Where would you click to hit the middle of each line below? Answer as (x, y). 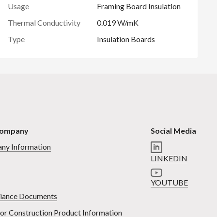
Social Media (173, 130)
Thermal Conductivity (44, 22)
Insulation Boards (126, 39)
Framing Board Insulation (139, 6)
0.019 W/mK (118, 22)
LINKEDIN (169, 158)
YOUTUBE (169, 183)
